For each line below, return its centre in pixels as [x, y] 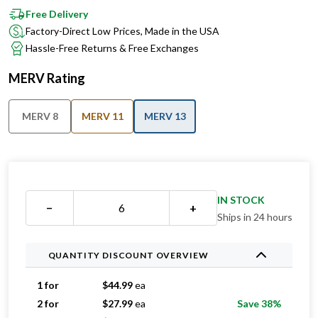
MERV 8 [40, 116]
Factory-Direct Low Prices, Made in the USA [122, 31]
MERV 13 [165, 116]
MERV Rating [47, 78]
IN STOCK [241, 200]
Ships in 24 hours [255, 217]
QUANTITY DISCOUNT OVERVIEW [128, 255]
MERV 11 [102, 116]
